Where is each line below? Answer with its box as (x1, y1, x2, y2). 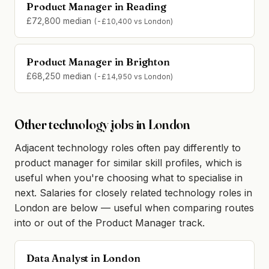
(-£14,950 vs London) (94, 73, 174, 82)
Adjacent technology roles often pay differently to (14, 141, 241, 154)
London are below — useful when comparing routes (14, 201, 254, 214)
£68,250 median (26, 71, 94, 82)
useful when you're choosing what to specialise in (14, 171, 243, 184)
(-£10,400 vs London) (94, 17, 174, 26)
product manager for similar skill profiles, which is (14, 156, 242, 169)
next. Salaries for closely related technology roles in (14, 186, 252, 199)
